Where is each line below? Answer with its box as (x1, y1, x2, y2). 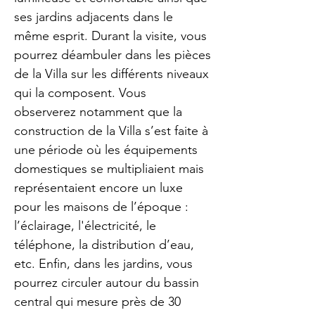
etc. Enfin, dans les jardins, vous (14, 256, 193, 271)
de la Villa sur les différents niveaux (14, 66, 209, 82)
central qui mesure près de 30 (14, 294, 181, 309)
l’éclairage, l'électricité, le (14, 218, 156, 233)
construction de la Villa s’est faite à (14, 123, 208, 139)
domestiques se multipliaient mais (14, 161, 204, 176)
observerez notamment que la (14, 104, 182, 120)
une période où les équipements (14, 142, 198, 157)
